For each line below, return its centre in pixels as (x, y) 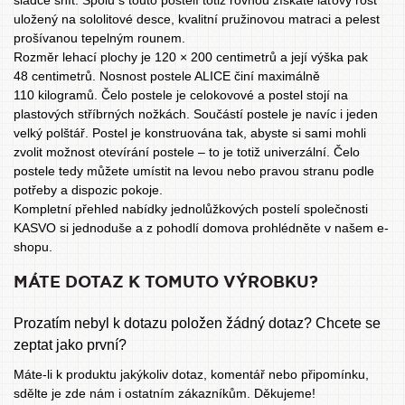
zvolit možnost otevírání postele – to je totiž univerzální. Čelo (187, 152)
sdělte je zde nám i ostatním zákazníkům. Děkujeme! (165, 393)
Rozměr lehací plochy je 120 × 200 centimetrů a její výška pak (191, 57)
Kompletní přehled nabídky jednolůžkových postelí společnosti (191, 209)
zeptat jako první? (70, 345)
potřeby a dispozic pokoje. (88, 190)
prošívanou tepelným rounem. (99, 38)
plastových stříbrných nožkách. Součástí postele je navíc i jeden (196, 114)
